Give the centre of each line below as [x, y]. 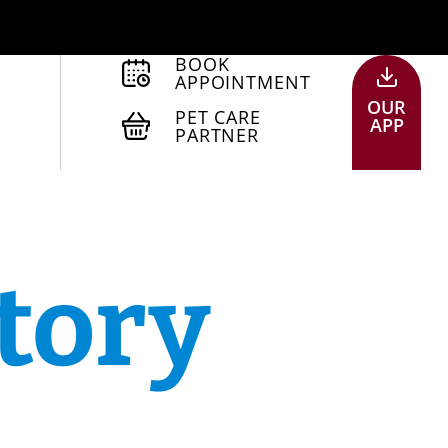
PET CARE [218, 117]
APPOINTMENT [242, 82]
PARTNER [217, 135]
